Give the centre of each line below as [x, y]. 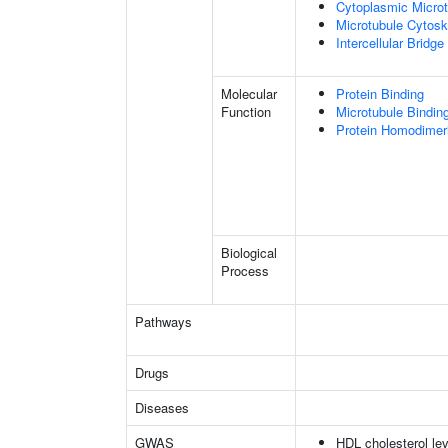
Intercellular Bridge [390, 42]
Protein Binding [380, 93]
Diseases [162, 407]
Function [246, 111]
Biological [249, 252]
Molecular [249, 93]
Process [245, 270]
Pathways [163, 321]
